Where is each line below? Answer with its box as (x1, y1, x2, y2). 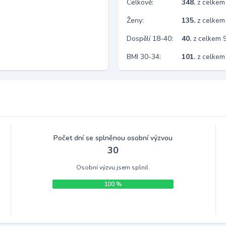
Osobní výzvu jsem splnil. (76, 163, 150, 172)
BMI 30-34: (127, 52, 161, 62)
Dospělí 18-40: (127, 34, 173, 43)
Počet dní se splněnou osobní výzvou (53, 133, 173, 143)
